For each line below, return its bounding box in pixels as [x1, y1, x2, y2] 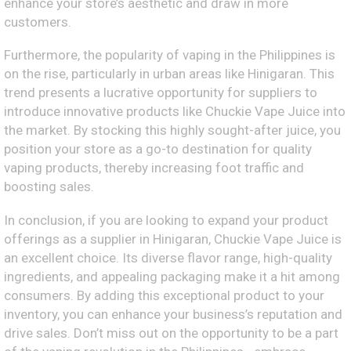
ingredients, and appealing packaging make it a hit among [4, 268, 340, 284]
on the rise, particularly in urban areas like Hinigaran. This [4, 66, 335, 82]
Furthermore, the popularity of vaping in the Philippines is [4, 47, 335, 63]
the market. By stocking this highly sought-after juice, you [4, 122, 341, 139]
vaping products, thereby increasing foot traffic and [4, 160, 304, 176]
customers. [4, 13, 71, 30]
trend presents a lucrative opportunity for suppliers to [4, 85, 317, 101]
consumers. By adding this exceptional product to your [4, 287, 324, 303]
